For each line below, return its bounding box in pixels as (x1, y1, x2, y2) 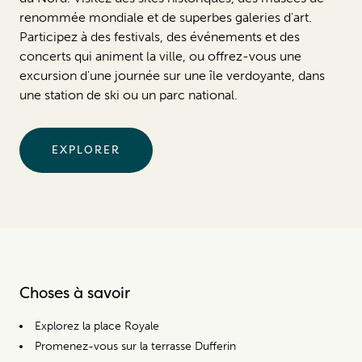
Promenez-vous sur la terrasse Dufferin (35, 339, 236, 353)
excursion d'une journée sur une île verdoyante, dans (19, 67, 325, 83)
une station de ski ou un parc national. (19, 86, 238, 103)
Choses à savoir (19, 281, 130, 303)
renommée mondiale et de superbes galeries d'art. (19, 9, 312, 25)
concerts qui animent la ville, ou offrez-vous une (19, 48, 301, 64)
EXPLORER (52, 141, 120, 157)
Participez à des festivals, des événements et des (19, 28, 300, 44)
